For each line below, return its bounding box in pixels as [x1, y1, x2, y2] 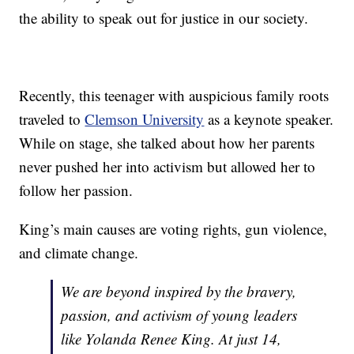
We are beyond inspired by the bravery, [61, 281, 297, 302]
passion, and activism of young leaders [61, 305, 298, 326]
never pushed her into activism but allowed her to [19, 156, 316, 177]
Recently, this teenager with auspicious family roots [19, 85, 330, 106]
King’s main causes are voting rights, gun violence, [19, 219, 328, 239]
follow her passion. [19, 180, 134, 201]
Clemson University [85, 109, 205, 130]
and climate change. [19, 243, 139, 263]
